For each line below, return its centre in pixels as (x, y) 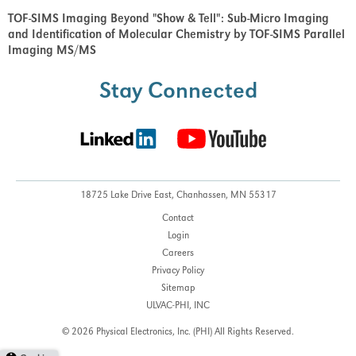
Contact (178, 219)
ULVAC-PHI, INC (178, 306)
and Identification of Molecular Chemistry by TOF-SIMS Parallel (176, 36)
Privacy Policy (178, 271)
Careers (178, 254)
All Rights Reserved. (254, 333)
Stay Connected (178, 93)
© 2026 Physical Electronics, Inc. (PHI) (137, 333)
